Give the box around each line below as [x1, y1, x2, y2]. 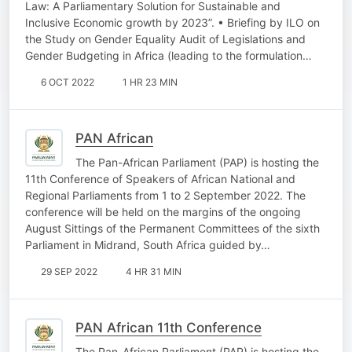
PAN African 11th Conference [75, 319, 262, 335]
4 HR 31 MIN [126, 265, 181, 277]
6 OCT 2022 [41, 75, 94, 88]
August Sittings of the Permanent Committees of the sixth [25, 221, 320, 235]
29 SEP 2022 [41, 265, 97, 277]
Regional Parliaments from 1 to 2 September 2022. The [25, 188, 306, 202]
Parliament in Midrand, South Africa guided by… [25, 237, 270, 251]
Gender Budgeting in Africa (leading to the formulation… [25, 48, 312, 62]
